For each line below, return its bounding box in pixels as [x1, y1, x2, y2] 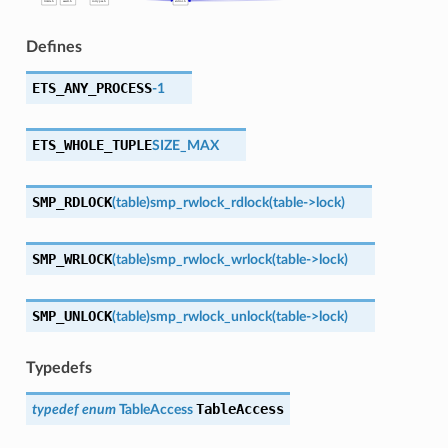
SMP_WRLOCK [31, 250, 112, 267]
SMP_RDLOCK [31, 193, 112, 210]
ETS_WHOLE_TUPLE [31, 136, 152, 153]
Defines [25, 38, 82, 55]
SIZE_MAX [151, 137, 219, 153]
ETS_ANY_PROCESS [31, 79, 152, 96]
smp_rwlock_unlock [149, 308, 272, 324]
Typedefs [25, 359, 92, 376]
